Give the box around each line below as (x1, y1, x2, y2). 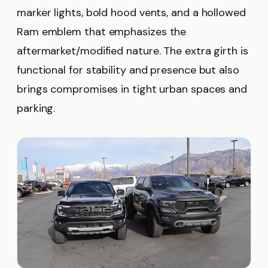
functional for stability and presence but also (17, 62, 239, 77)
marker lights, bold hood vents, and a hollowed (17, 5, 246, 20)
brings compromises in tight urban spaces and (17, 81, 248, 96)
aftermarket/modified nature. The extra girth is (17, 43, 248, 58)
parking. (17, 100, 56, 115)
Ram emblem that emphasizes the (17, 24, 187, 39)
